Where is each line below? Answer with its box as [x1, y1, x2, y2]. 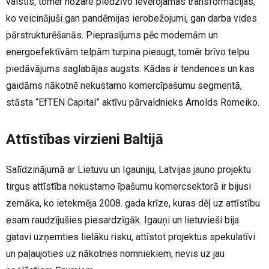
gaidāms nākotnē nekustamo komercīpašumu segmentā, [6, 80, 242, 92]
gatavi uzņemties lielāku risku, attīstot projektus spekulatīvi [6, 231, 255, 243]
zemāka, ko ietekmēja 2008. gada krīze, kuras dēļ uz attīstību [6, 198, 260, 210]
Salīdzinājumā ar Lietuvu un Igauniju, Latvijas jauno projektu [6, 164, 251, 176]
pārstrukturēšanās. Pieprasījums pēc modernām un [6, 29, 218, 41]
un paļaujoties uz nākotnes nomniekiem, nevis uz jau [6, 248, 225, 260]
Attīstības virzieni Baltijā [6, 131, 177, 148]
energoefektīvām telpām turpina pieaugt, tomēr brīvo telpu [6, 46, 249, 58]
